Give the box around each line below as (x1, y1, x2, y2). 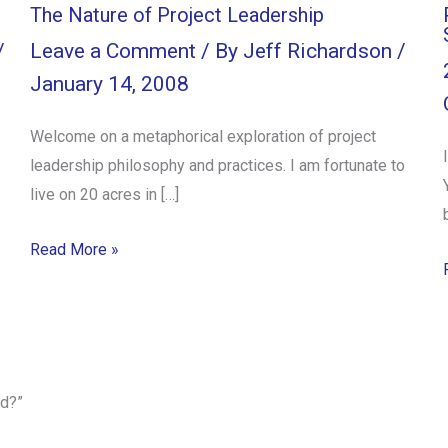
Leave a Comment (30, 39, 196, 64)
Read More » (30, 239, 119, 259)
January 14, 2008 (30, 72, 189, 97)
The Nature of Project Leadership (30, 2, 324, 27)
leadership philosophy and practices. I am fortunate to (30, 156, 405, 176)
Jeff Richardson (243, 39, 397, 64)
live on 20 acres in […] (30, 185, 179, 205)
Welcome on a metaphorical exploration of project (30, 127, 376, 147)
